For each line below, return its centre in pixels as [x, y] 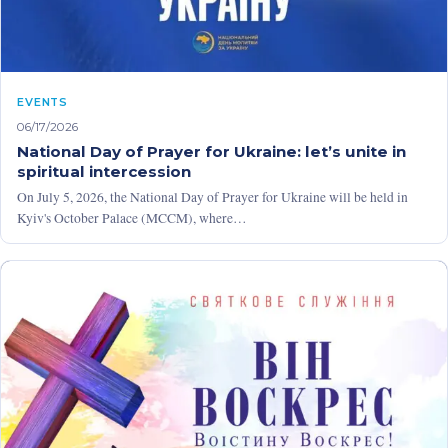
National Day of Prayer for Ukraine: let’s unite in [211, 151]
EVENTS [43, 101]
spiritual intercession [104, 171]
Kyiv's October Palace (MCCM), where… [132, 217]
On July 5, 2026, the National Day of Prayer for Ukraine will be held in [212, 196]
